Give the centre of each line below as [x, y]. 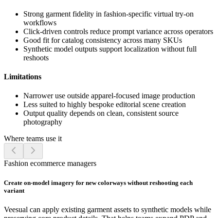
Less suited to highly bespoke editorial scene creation [105, 105]
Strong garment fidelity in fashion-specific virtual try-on [109, 14]
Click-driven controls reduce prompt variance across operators [118, 31]
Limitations [23, 77]
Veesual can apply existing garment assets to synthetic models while [108, 209]
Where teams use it [33, 139]
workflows [40, 22]
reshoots [36, 57]
